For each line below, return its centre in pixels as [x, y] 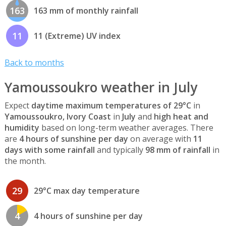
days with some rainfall [49, 150]
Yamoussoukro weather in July [101, 88]
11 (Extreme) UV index [77, 36]
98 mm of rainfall [178, 150]
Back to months [34, 63]
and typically [120, 150]
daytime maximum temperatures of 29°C [111, 106]
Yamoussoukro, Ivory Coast [58, 117]
